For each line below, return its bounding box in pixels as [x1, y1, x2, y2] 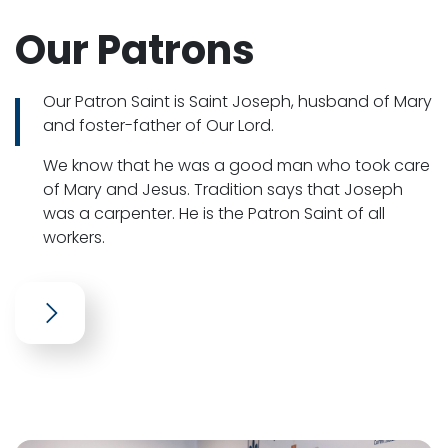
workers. [43, 226, 105, 250]
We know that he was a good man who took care [43, 154, 430, 178]
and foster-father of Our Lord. [43, 114, 274, 138]
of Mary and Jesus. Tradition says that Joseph [43, 178, 403, 202]
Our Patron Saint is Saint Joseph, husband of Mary [43, 90, 432, 114]
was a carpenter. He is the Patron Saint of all [43, 202, 385, 226]
